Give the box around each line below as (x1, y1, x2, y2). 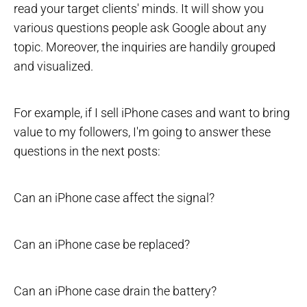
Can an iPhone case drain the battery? (14, 284, 217, 299)
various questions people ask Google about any (14, 21, 267, 36)
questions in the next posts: (14, 144, 160, 159)
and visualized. (14, 59, 93, 74)
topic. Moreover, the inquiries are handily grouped (14, 40, 275, 55)
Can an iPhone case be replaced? (14, 237, 190, 252)
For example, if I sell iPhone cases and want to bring (14, 106, 290, 121)
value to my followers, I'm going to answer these (14, 125, 271, 140)
